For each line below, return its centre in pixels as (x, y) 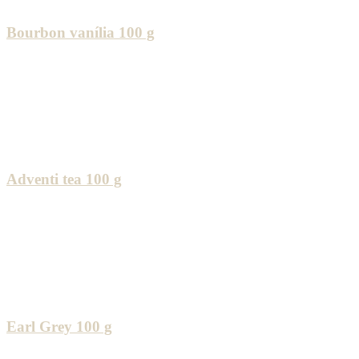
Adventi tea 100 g (64, 179)
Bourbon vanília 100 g (81, 32)
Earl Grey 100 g (59, 326)
